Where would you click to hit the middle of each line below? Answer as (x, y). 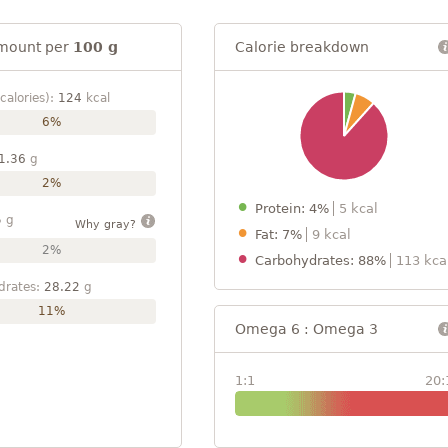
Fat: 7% (280, 234)
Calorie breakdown (302, 46)
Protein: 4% (294, 208)
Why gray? (107, 224)
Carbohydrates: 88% (322, 260)
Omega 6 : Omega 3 (306, 328)
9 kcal (331, 234)
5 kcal (358, 208)
